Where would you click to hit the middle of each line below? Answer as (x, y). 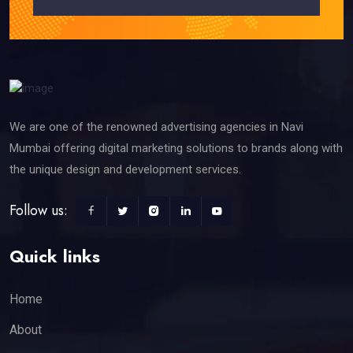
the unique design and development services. (125, 169)
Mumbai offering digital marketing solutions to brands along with (176, 148)
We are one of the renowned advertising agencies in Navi (156, 126)
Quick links (55, 256)
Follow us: (39, 210)
